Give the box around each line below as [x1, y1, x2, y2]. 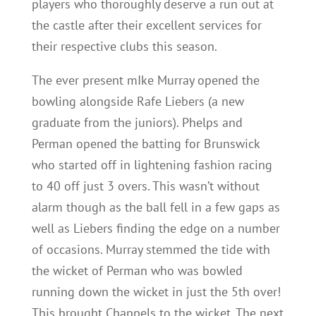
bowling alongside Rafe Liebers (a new [31, 93, 244, 109]
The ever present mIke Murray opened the [31, 72, 260, 88]
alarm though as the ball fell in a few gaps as [31, 199, 280, 215]
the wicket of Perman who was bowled [31, 262, 243, 279]
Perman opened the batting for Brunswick [31, 135, 260, 152]
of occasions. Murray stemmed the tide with [31, 241, 270, 257]
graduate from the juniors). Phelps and [31, 114, 243, 130]
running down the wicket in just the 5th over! [31, 284, 281, 300]
